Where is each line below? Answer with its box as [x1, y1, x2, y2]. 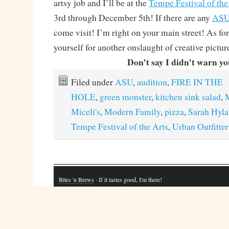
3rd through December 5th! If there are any [53, 12, 212, 24]
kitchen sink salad [155, 91, 221, 103]
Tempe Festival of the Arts [71, 121, 168, 132]
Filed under [71, 76, 115, 88]
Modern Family [104, 106, 161, 118]
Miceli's [71, 106, 100, 118]
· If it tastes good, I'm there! [94, 175, 162, 184]
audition [136, 76, 167, 88]
